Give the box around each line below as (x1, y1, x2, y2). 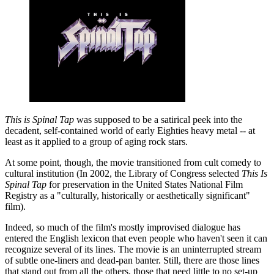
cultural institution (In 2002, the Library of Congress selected (5, 168, 242, 179)
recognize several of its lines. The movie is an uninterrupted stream (5, 244, 261, 255)
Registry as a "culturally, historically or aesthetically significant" (5, 190, 250, 201)
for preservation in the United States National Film (46, 179, 243, 190)
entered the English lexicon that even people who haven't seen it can (5, 233, 267, 244)
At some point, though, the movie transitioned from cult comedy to (5, 157, 261, 168)
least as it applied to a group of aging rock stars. (5, 136, 188, 147)
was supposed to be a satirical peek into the (74, 114, 242, 125)
